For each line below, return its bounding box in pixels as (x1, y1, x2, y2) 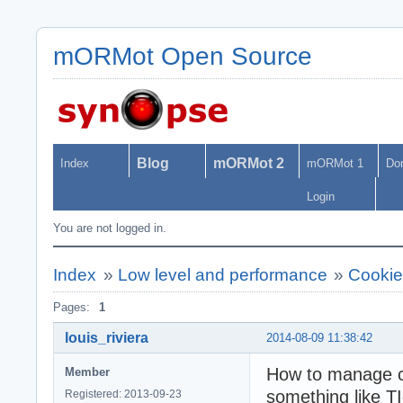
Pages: (53, 300, 90, 314)
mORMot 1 (307, 157, 363, 170)
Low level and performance (117, 265, 327, 284)
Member (65, 364, 110, 379)
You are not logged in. (53, 221, 166, 235)
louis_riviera (65, 329, 148, 345)
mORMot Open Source (53, 42, 312, 70)
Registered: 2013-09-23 (65, 387, 182, 400)
